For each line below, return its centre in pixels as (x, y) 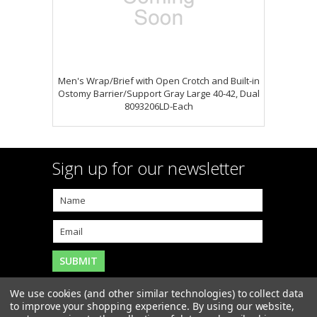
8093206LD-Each (158, 106)
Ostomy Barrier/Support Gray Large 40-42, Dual (158, 93)
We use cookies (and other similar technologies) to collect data (157, 293)
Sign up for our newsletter (149, 168)
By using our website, (244, 306)
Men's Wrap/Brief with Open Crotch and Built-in (158, 81)
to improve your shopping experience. (102, 306)
